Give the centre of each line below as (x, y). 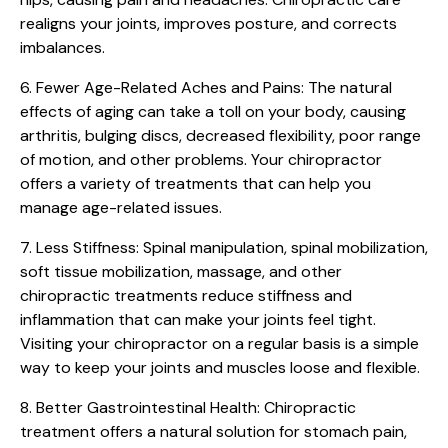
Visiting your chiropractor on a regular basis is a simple (219, 343)
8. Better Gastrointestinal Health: (140, 407)
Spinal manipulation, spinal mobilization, (283, 247)
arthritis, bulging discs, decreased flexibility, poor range (220, 135)
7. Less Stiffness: (79, 247)
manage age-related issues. (121, 207)
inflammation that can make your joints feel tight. (198, 319)
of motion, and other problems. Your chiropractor (201, 159)
